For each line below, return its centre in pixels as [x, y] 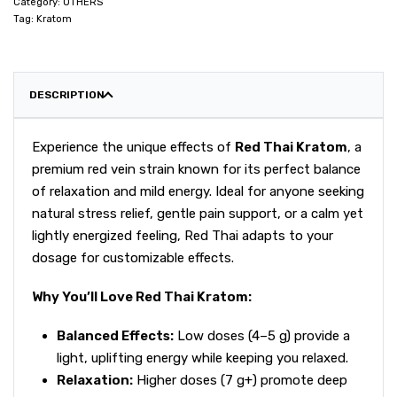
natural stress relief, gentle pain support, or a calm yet [198, 214]
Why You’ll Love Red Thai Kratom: [142, 296]
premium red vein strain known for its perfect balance [196, 169]
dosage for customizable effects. [133, 258]
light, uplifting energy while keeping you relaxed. [203, 358]
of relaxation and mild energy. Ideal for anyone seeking [198, 191]
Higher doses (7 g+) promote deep [241, 380]
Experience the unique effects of [133, 147]
